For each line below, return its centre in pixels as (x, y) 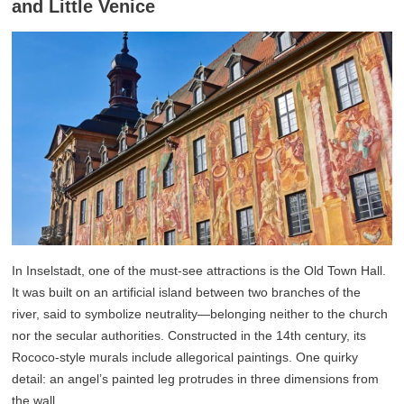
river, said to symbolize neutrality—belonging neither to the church (200, 314)
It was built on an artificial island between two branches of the (187, 293)
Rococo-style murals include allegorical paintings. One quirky (185, 358)
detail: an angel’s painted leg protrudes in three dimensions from (196, 379)
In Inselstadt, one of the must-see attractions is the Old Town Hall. (199, 271)
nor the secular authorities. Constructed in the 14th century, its (189, 336)
